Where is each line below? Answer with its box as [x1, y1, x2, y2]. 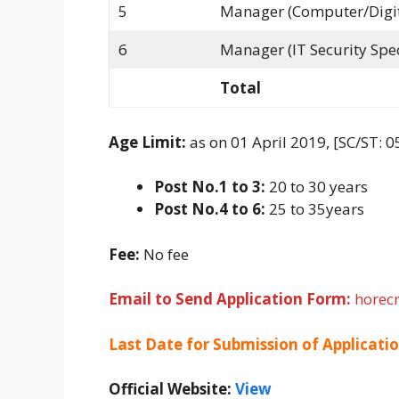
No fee [140, 243, 189, 265]
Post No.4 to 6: [154, 199, 265, 220]
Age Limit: [109, 131, 186, 152]
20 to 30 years [265, 176, 368, 198]
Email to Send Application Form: [109, 289, 354, 310]
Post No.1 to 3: [154, 176, 265, 198]
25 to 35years [265, 199, 364, 220]
